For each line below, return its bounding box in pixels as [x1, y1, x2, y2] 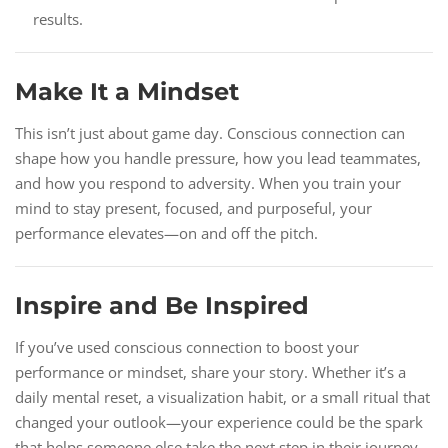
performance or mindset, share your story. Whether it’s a [15, 362, 406, 383]
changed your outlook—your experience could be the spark [15, 412, 423, 433]
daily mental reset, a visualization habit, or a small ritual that [15, 387, 430, 408]
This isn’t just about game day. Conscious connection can [15, 123, 405, 144]
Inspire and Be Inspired [15, 291, 309, 321]
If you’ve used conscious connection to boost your [15, 337, 359, 358]
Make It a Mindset [15, 77, 239, 107]
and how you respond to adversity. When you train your [15, 173, 401, 194]
